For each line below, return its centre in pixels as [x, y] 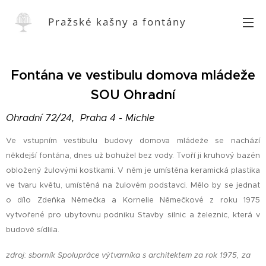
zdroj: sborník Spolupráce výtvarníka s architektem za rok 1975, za [128, 255]
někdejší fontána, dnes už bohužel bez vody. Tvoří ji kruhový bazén [133, 156]
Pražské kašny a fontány [117, 22]
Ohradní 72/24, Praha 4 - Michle [80, 118]
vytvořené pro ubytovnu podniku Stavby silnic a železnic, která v [133, 215]
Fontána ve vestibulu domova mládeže [133, 75]
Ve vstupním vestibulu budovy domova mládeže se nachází [133, 141]
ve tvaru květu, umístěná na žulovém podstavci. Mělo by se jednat [133, 185]
